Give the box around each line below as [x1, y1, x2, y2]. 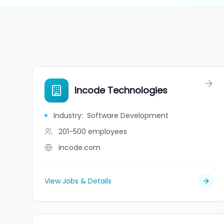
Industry [53, 110, 81, 120]
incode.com [58, 142, 100, 152]
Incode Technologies [74, 84, 167, 96]
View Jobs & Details [44, 176, 111, 186]
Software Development [87, 110, 168, 120]
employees [88, 126, 127, 136]
